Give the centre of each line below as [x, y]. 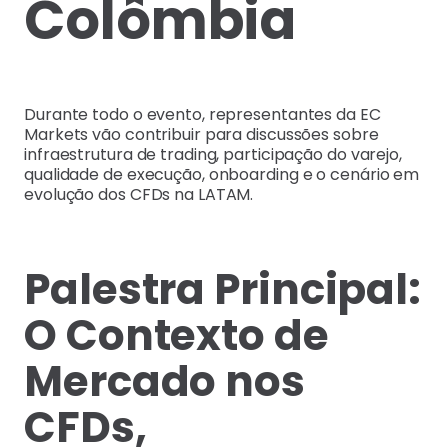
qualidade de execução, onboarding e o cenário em [222, 174]
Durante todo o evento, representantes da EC [202, 114]
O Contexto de [176, 335]
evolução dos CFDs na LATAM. [139, 194]
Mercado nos [164, 381]
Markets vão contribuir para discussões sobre [201, 134]
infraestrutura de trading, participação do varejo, [213, 154]
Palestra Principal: [223, 289]
